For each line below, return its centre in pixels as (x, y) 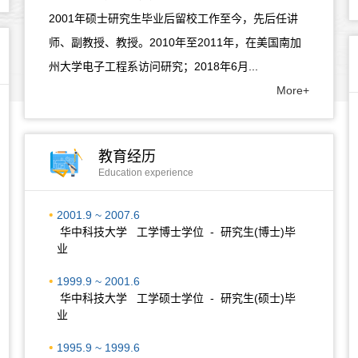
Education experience (146, 173)
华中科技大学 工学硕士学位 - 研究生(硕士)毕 (176, 298)
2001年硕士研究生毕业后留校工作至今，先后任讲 (173, 18)
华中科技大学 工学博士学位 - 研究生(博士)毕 (176, 232)
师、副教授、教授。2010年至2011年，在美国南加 (175, 42)
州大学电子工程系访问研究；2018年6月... (153, 66)
